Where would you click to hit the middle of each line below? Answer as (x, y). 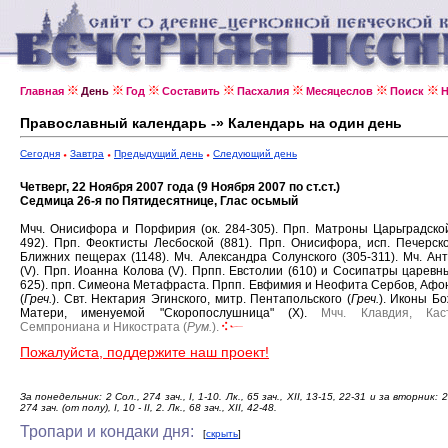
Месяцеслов (339, 91)
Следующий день (255, 153)
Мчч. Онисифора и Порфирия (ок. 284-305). (152, 229)
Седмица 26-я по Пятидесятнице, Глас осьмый (159, 201)
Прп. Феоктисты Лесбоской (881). (156, 243)
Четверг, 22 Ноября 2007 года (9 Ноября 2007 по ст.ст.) (180, 187)
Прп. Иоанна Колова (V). (117, 271)
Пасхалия (263, 91)
